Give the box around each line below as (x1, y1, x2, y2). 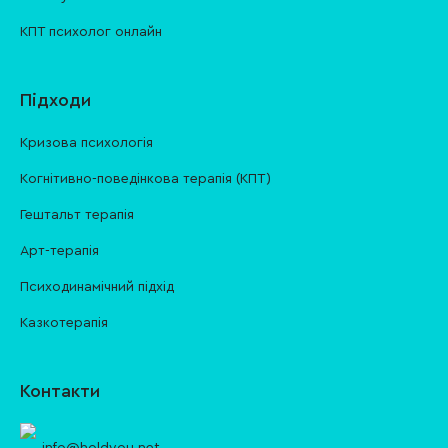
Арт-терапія (20, 244, 99, 258)
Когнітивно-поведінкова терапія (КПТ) (20, 172, 271, 186)
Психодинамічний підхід (20, 280, 174, 294)
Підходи (20, 91, 91, 109)
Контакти (20, 382, 100, 400)
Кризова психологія (20, 136, 153, 150)
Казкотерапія (20, 316, 108, 330)
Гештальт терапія (20, 208, 134, 222)
